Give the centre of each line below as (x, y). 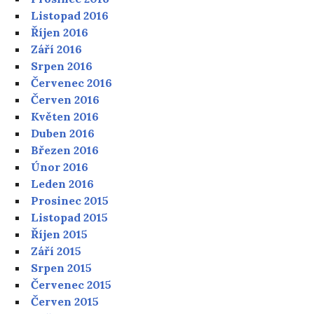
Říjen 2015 (60, 234)
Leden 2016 (63, 184)
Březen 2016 (65, 150)
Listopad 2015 (70, 218)
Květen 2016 (65, 117)
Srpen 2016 (62, 66)
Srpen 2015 (62, 268)
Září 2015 (56, 251)
